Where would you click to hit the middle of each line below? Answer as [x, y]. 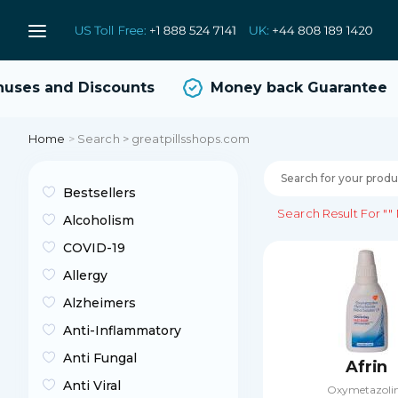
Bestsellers [99, 193]
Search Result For [329, 213]
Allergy [85, 275]
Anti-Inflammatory [122, 330]
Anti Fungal [100, 358]
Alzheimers [99, 303]
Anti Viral [92, 386]
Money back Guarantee [282, 87]
